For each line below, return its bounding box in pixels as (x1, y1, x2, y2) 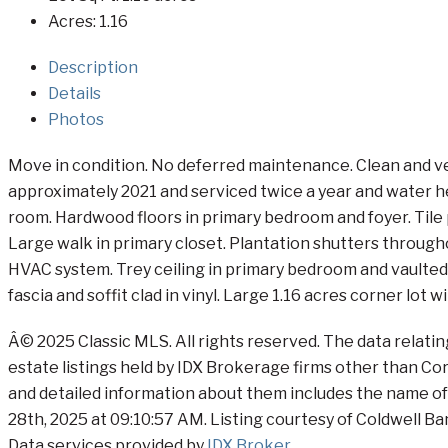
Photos (48, 109, 104, 129)
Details (48, 83, 101, 103)
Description (48, 57, 138, 77)
